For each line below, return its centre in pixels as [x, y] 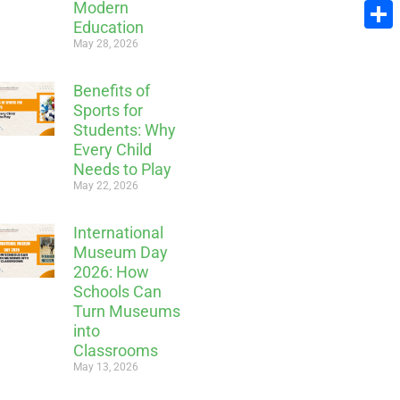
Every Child [112, 149]
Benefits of [111, 90]
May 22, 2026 [105, 185]
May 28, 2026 [105, 43]
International [118, 232]
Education [108, 27]
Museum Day [120, 252]
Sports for [108, 110]
